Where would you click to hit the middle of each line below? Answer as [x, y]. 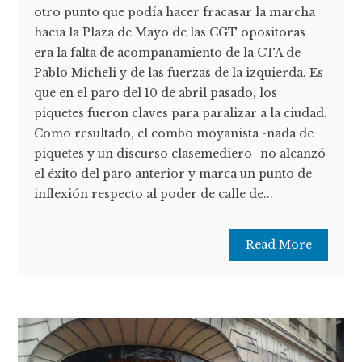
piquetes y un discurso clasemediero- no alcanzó [180, 153]
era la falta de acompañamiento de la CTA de [168, 52]
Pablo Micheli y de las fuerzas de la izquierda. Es [179, 72]
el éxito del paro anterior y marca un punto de [173, 173]
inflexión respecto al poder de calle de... [154, 194]
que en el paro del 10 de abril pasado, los [156, 93]
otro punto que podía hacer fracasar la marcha [175, 12]
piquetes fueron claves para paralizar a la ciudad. [181, 113]
